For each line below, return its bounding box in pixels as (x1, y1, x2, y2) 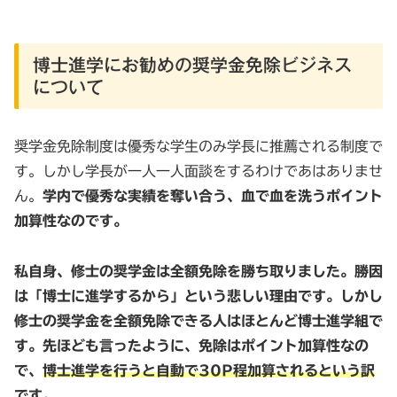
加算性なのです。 (14, 214, 128, 229)
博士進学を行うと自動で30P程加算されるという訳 (43, 363, 375, 378)
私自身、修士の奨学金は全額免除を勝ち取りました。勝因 (14, 264, 383, 279)
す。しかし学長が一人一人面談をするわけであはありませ (14, 164, 383, 179)
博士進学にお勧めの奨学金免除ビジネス (33, 55, 352, 74)
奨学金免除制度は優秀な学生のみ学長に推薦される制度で (14, 139, 383, 154)
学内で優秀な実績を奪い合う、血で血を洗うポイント (43, 189, 383, 204)
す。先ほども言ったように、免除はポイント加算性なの (14, 339, 369, 354)
